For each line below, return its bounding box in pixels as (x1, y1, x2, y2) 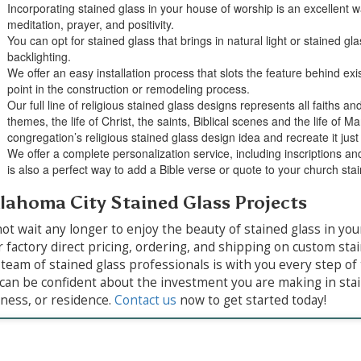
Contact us (114, 291, 176, 309)
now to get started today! (176, 291, 326, 309)
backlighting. (6, 48, 71, 64)
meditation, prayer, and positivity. (6, 15, 174, 32)
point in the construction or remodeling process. (6, 80, 250, 97)
